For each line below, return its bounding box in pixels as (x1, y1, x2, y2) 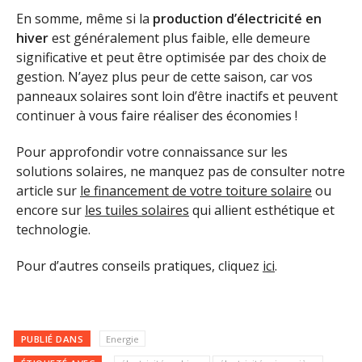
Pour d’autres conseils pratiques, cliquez (16, 256, 263, 275)
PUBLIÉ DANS (20, 332, 84, 345)
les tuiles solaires (85, 201, 189, 220)
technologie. (16, 221, 90, 239)
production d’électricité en (153, 10, 322, 28)
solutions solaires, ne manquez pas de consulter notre (16, 162, 345, 181)
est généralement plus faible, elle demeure (48, 29, 310, 48)
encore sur (16, 201, 85, 220)
